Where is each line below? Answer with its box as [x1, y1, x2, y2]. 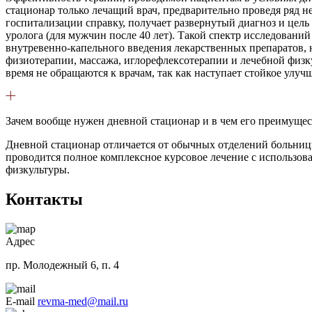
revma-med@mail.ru [38, 295, 128, 308]
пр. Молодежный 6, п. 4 [6, 259, 119, 272]
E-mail [6, 295, 35, 308]
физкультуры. [6, 164, 70, 176]
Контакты [6, 190, 83, 209]
